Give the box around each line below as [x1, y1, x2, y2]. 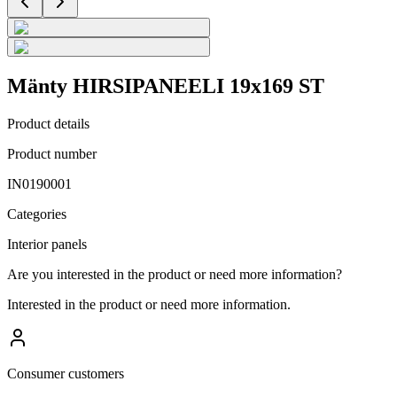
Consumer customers [7, 365, 124, 381]
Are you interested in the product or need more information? [7, 266, 342, 282]
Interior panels [7, 236, 87, 252]
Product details [7, 115, 90, 131]
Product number [7, 145, 97, 161]
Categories [7, 206, 66, 222]
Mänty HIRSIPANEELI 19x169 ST [7, 74, 324, 97]
